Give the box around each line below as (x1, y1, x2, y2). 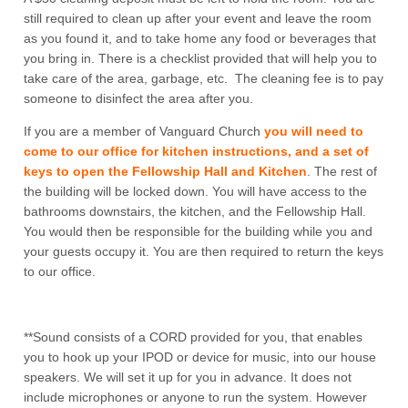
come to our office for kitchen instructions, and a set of (24, 144, 370, 159)
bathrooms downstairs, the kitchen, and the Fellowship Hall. (24, 204, 367, 219)
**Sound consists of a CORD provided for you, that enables (24, 330, 363, 345)
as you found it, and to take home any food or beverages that (24, 31, 377, 46)
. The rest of (307, 164, 378, 179)
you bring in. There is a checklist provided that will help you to (24, 51, 378, 66)
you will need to (264, 124, 364, 139)
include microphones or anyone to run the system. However (24, 390, 368, 405)
